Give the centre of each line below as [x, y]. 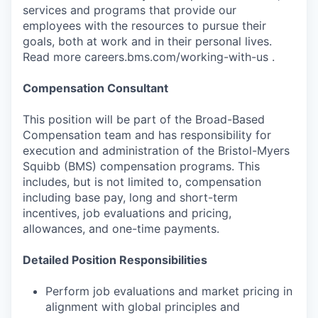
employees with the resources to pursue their [144, 25]
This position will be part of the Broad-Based [144, 119]
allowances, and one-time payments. [121, 228]
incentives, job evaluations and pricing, [127, 213]
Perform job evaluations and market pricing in [169, 291]
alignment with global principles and [143, 306]
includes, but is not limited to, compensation [142, 181]
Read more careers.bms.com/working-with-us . [149, 56]
